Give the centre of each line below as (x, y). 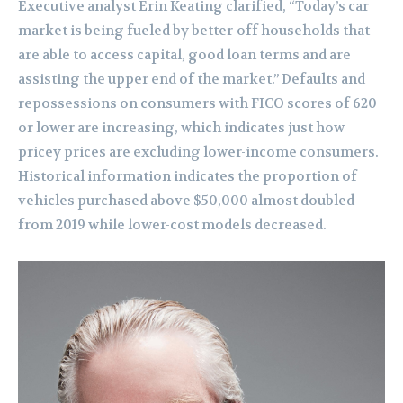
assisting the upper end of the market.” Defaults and (192, 80)
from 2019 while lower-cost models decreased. (172, 225)
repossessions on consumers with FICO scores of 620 (197, 104)
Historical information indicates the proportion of (188, 177)
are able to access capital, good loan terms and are (184, 55)
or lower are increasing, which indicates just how (181, 128)
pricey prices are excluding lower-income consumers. (198, 152)
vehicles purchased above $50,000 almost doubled (186, 201)
